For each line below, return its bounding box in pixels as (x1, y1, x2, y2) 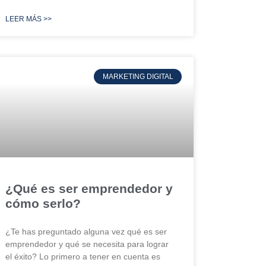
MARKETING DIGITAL (102, 72, 173, 81)
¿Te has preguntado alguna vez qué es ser (5, 226, 167, 236)
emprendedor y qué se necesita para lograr (5, 239, 169, 249)
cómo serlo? (5, 196, 81, 210)
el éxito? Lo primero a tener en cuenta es (5, 251, 161, 261)
